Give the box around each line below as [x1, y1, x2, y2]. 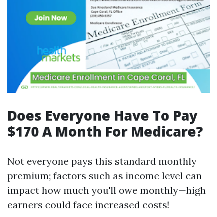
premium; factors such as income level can [7, 170, 202, 182]
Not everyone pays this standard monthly [7, 155, 197, 167]
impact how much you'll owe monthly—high [7, 184, 206, 196]
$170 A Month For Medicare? [7, 122, 203, 140]
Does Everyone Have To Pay [7, 106, 198, 124]
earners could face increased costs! [7, 199, 170, 211]
